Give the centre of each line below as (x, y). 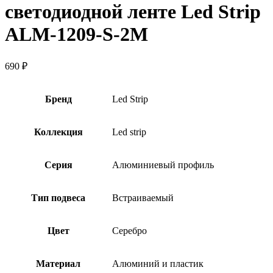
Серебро (129, 230)
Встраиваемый (143, 197)
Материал (58, 263)
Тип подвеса (58, 197)
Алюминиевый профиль (163, 165)
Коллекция (58, 132)
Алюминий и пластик (158, 263)
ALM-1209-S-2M (76, 34)
